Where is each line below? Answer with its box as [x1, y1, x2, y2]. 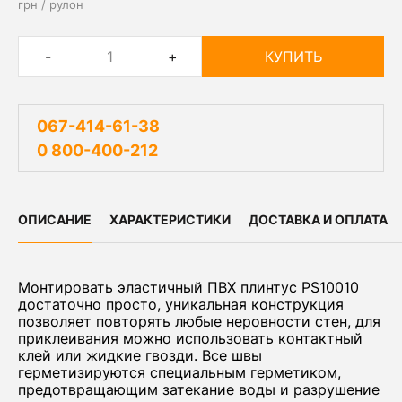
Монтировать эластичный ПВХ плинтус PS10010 [18, 278, 359, 296]
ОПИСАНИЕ [18, 212, 92, 227]
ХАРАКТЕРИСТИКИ [109, 212, 231, 227]
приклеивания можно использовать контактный [18, 329, 363, 347]
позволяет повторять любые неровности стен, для [18, 312, 380, 330]
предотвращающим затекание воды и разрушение [18, 380, 380, 398]
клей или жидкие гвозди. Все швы [18, 346, 262, 364]
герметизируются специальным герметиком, [18, 363, 341, 381]
